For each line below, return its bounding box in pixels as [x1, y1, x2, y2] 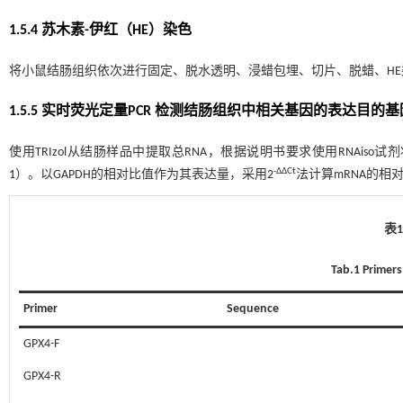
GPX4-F [22, 337, 59, 351]
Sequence [227, 302, 279, 316]
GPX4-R [22, 370, 61, 383]
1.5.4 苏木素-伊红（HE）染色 [9, 23, 192, 38]
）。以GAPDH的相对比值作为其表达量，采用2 [15, 168, 273, 182]
